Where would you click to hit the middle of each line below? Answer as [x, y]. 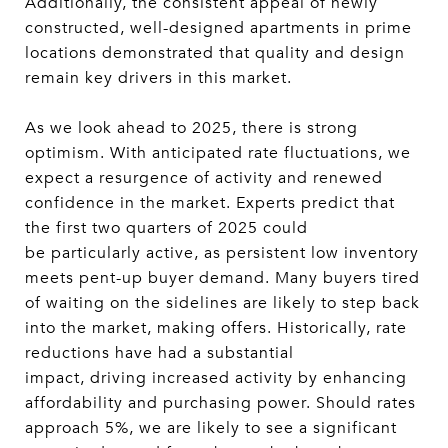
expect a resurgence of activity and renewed [204, 177]
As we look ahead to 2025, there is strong [191, 127]
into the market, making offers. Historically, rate [216, 327]
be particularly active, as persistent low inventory [222, 252]
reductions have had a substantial [159, 352]
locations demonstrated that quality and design [215, 52]
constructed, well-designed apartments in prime [218, 27]
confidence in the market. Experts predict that [210, 202]
